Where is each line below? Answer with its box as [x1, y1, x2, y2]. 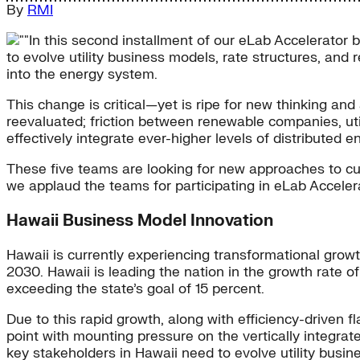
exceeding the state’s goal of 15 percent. [6, 280, 264, 298]
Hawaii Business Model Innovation [6, 211, 273, 231]
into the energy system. [6, 66, 157, 84]
